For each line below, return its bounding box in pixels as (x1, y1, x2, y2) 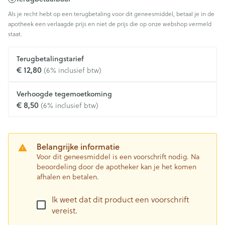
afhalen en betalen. (37, 171, 99, 182)
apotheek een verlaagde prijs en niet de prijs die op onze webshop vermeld (8, 19, 211, 28)
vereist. (52, 204, 77, 216)
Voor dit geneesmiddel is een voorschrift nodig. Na (37, 151, 199, 162)
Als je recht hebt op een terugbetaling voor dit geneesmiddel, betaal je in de (8, 9, 214, 18)
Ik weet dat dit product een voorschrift (52, 193, 189, 205)
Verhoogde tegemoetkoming (17, 89, 112, 99)
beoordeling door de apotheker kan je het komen (37, 161, 196, 172)
